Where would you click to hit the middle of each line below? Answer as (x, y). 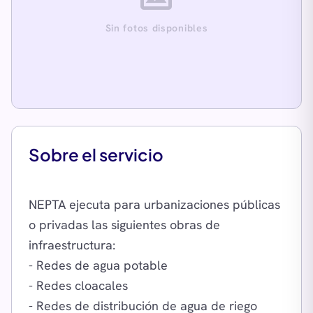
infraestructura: (72, 245)
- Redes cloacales (78, 285)
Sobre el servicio (96, 154)
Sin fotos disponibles (156, 28)
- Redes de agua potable (98, 265)
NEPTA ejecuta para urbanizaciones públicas (154, 204)
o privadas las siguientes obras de (124, 225)
